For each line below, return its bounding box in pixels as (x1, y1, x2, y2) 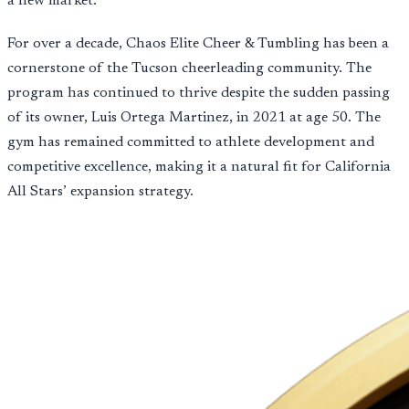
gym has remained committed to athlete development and (7, 134, 374, 150)
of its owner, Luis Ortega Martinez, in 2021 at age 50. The (7, 110, 381, 125)
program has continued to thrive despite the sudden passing (7, 85, 390, 100)
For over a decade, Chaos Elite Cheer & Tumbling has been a (7, 36, 389, 51)
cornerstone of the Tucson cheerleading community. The (7, 60, 372, 76)
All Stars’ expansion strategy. (7, 184, 194, 199)
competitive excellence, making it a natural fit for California (7, 159, 391, 174)
